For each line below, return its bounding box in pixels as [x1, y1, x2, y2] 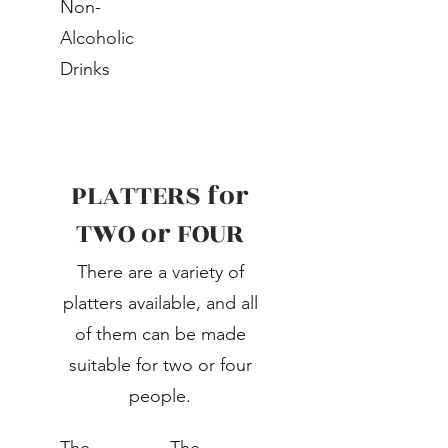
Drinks [60, 58, 110, 80]
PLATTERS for [71, 176, 249, 216]
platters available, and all [62, 292, 258, 314]
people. [129, 385, 191, 407]
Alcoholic [60, 27, 134, 49]
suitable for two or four [68, 354, 252, 376]
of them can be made [74, 323, 246, 345]
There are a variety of [76, 261, 244, 283]
